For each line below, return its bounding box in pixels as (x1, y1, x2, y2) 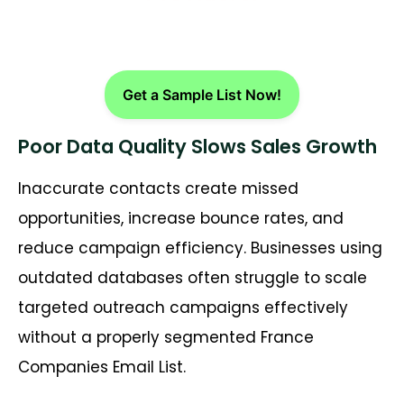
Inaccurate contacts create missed (18, 178, 298, 200)
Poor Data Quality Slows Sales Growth (18, 133, 377, 161)
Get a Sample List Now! (123, 86, 281, 105)
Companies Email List (18, 356, 183, 379)
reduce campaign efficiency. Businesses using (18, 237, 382, 260)
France (261, 326, 314, 349)
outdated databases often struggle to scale (18, 267, 367, 289)
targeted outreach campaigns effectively (18, 297, 348, 319)
